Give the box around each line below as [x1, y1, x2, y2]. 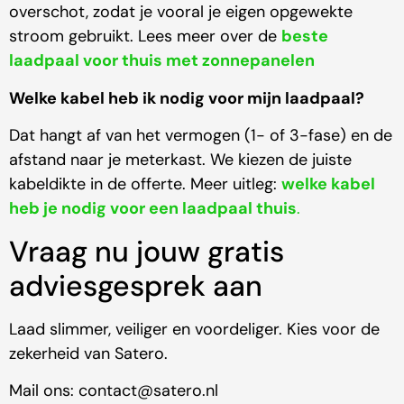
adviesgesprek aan [9, 266, 262, 305]
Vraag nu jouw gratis [9, 232, 284, 271]
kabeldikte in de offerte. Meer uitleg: [9, 173, 281, 196]
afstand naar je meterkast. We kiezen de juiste [9, 149, 352, 171]
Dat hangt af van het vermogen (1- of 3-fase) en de [9, 124, 392, 147]
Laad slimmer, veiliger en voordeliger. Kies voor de [9, 317, 380, 340]
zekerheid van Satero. [9, 342, 168, 364]
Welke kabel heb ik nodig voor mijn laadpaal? [9, 87, 364, 109]
